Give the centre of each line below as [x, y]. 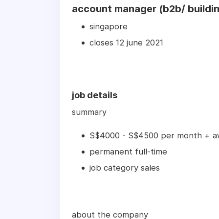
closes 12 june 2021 [126, 43]
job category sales [125, 168]
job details [95, 95]
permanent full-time [128, 152]
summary [89, 112]
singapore [109, 27]
